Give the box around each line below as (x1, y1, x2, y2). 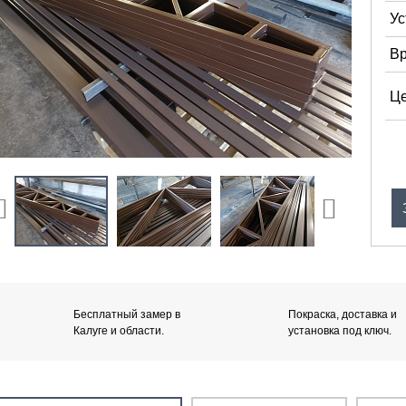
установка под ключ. (288, 324, 392, 337)
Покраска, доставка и (288, 307, 398, 321)
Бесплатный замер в (72, 307, 180, 321)
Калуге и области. (72, 324, 164, 337)
